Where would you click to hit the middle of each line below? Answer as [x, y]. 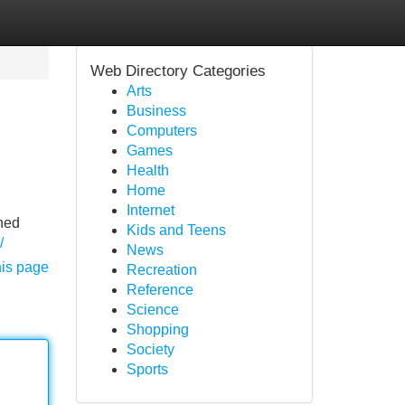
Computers [161, 131]
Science [152, 310]
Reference [160, 290]
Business [156, 111]
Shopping [157, 330]
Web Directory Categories [178, 71]
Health [147, 170]
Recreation [161, 270]
